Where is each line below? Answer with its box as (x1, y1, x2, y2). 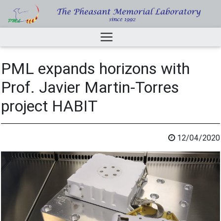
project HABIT (1, 96, 98, 115)
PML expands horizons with (1, 58, 190, 78)
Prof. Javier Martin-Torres (1, 77, 179, 97)
